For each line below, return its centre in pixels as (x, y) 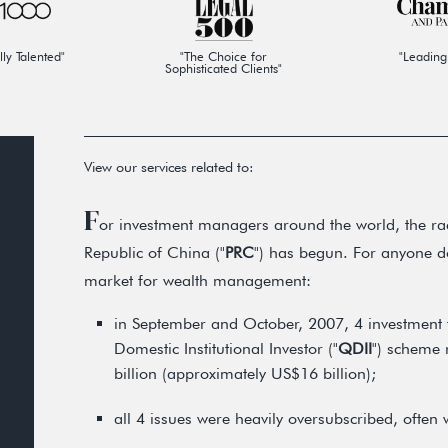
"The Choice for (224, 56)
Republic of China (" (154, 252)
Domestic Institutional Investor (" (226, 348)
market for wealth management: (197, 280)
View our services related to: (169, 166)
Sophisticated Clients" (224, 68)
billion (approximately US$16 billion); (245, 373)
